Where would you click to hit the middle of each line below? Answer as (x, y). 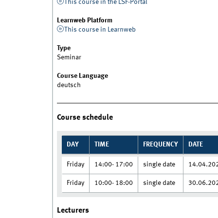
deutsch (69, 85)
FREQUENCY (160, 144)
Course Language (82, 76)
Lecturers (73, 211)
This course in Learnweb (100, 30)
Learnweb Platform (84, 21)
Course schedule (85, 117)
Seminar (69, 58)
